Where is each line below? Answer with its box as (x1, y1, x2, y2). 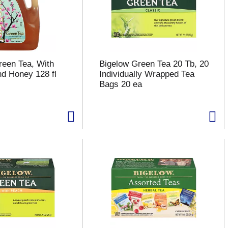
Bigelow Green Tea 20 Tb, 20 (99, 59, 209, 69)
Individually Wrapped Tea (99, 69, 194, 79)
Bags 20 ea (99, 79, 142, 89)
